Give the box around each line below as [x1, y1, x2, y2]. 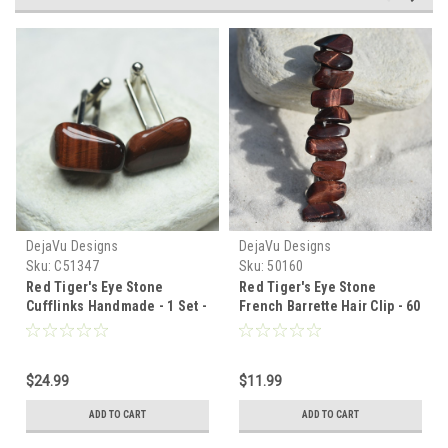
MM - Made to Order [239, 316, 364, 333]
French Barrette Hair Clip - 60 [239, 297, 421, 314]
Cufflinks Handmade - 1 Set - [26, 297, 207, 314]
